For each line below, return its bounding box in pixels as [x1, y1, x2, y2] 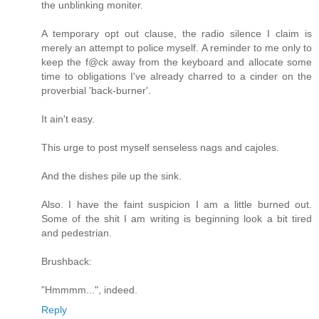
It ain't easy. [41, 113, 95, 125]
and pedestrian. [41, 227, 112, 239]
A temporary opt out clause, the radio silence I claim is [41, 28, 312, 40]
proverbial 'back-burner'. [41, 85, 151, 97]
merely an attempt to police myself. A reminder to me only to [41, 42, 312, 54]
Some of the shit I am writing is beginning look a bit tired [41, 213, 312, 225]
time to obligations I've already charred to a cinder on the [41, 70, 312, 83]
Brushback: [41, 256, 92, 268]
